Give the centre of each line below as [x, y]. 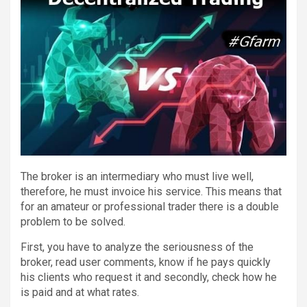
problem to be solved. [73, 221]
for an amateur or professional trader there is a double [150, 206]
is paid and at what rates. [80, 292]
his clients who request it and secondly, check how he [149, 277]
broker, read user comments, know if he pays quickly [146, 262]
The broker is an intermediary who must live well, [137, 176]
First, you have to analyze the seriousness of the [137, 247]
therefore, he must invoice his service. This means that [151, 191]
